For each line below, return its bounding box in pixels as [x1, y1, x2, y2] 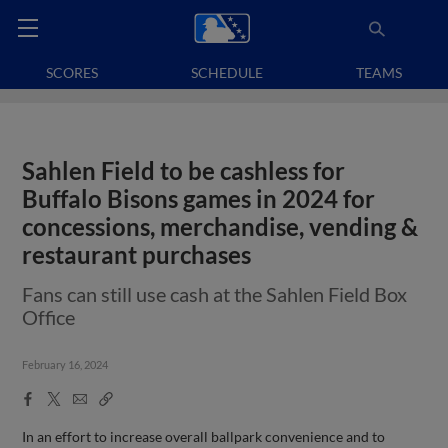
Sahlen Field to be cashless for [22, 157, 346, 185]
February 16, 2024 [22, 358, 109, 371]
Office [22, 305, 76, 329]
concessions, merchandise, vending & [22, 213, 419, 241]
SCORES [46, 64, 99, 81]
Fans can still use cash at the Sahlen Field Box [22, 282, 408, 306]
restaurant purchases [22, 241, 252, 269]
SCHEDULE [191, 64, 263, 81]
